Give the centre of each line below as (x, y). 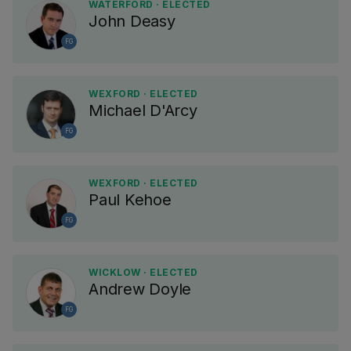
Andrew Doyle (140, 289)
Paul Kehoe (130, 200)
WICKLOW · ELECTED (143, 272)
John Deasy (132, 21)
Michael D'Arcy (143, 110)
